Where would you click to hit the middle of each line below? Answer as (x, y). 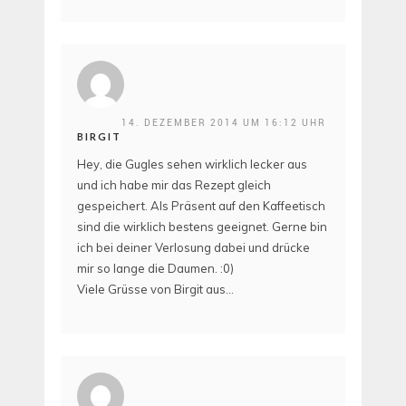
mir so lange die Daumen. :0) (155, 268)
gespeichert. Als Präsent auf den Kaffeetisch (201, 205)
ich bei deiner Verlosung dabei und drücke (193, 247)
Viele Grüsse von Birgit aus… (155, 289)
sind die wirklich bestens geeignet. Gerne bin (202, 226)
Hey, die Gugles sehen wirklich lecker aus (192, 164)
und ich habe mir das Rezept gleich (174, 184)
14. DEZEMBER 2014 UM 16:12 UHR (224, 122)
